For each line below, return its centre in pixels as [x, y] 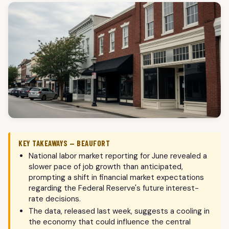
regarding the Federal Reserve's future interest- [114, 188]
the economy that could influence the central [110, 222]
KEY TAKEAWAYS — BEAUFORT [64, 143]
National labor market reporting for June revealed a [118, 156]
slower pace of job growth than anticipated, [106, 167]
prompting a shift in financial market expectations [116, 178]
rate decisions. [55, 199]
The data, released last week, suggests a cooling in [119, 211]
